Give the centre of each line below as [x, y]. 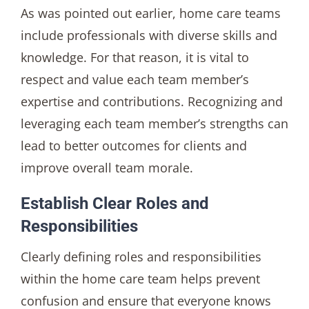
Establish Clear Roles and [114, 204]
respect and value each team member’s [134, 80]
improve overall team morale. [107, 168]
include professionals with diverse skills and [149, 36]
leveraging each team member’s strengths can [154, 124]
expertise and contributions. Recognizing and [151, 102]
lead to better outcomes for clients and [133, 146]
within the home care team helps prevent [140, 278]
